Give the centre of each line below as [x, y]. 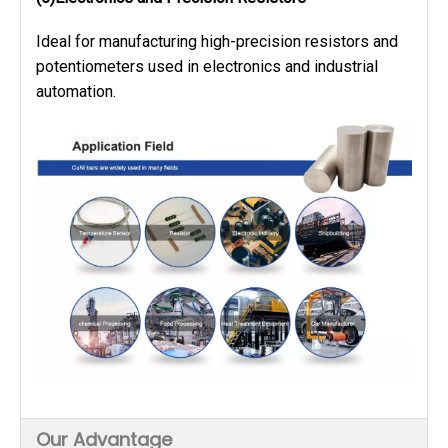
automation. [76, 92]
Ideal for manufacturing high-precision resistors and [217, 42]
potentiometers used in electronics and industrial [207, 67]
